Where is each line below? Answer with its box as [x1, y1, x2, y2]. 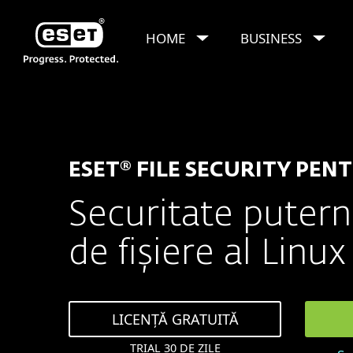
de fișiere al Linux [69, 236, 346, 272]
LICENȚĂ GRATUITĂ [111, 310, 239, 329]
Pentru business [92, 89, 198, 107]
